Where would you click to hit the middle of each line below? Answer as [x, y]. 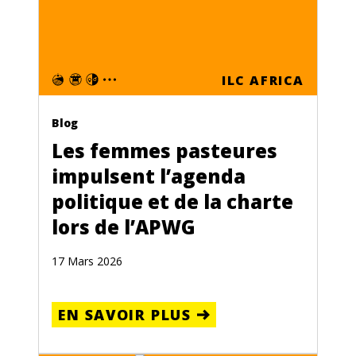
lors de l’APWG [124, 227]
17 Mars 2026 [87, 261]
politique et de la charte [172, 201]
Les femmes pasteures [164, 151]
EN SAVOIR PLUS [125, 315]
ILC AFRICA [263, 80]
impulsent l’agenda [149, 176]
